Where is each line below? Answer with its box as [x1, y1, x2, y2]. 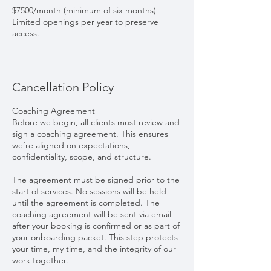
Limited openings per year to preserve [12, 16, 158, 28]
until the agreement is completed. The [12, 197, 160, 209]
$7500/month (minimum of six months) [12, 5, 156, 16]
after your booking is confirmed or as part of [12, 220, 180, 232]
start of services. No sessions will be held [12, 186, 166, 197]
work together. [12, 255, 68, 266]
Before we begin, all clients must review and [12, 117, 180, 128]
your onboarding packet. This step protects [12, 232, 178, 243]
